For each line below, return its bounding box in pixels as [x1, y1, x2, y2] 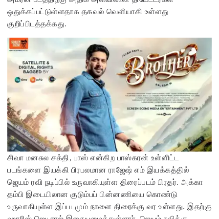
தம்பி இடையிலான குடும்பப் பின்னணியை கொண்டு [7, 190, 178, 198]
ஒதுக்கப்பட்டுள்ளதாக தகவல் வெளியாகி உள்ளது [7, 7, 169, 16]
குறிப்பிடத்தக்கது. [7, 20, 69, 28]
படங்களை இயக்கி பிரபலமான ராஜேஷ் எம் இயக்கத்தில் [7, 165, 189, 174]
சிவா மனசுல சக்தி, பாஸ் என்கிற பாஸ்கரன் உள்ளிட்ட [7, 153, 179, 162]
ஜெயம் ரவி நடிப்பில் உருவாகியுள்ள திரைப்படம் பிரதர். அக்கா [7, 177, 203, 186]
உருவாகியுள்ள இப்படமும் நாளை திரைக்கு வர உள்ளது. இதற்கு [7, 202, 212, 211]
